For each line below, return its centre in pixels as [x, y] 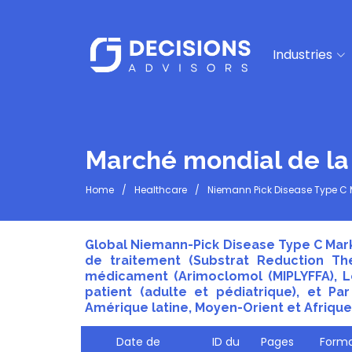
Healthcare [161, 190]
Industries [303, 55]
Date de [138, 342]
